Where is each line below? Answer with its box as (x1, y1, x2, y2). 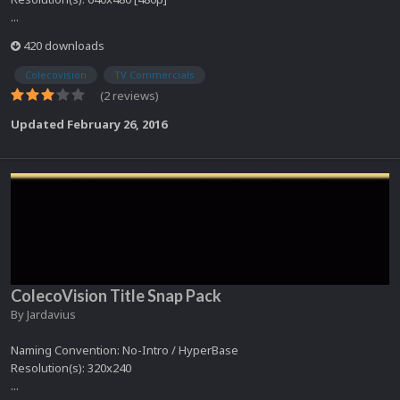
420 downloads (21, 37, 104, 54)
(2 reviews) (100, 87, 159, 104)
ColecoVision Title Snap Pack (11, 285, 221, 305)
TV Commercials (114, 67, 195, 81)
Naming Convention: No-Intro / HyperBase (11, 341, 238, 358)
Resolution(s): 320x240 (11, 359, 131, 376)
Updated (11, 115, 67, 132)
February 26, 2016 (67, 115, 167, 132)
